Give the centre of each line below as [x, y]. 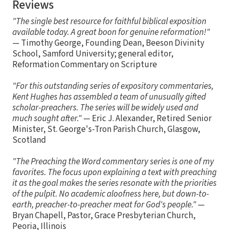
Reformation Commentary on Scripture [85, 64]
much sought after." [47, 118]
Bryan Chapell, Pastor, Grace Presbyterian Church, [104, 215]
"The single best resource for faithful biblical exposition [109, 21]
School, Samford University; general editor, [93, 54]
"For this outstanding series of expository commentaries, [113, 86]
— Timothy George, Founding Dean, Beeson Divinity [108, 43]
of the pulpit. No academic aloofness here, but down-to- [111, 194]
